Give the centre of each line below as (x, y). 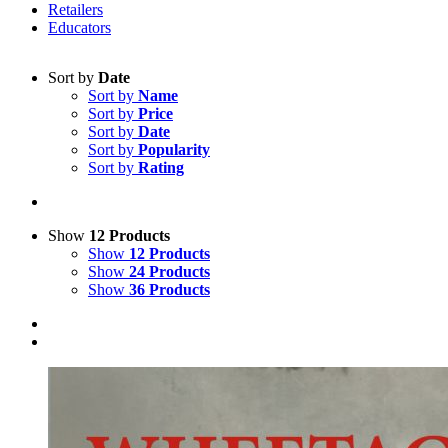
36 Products (169, 289)
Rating (161, 167)
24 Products (169, 271)
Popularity (174, 149)
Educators (79, 27)
